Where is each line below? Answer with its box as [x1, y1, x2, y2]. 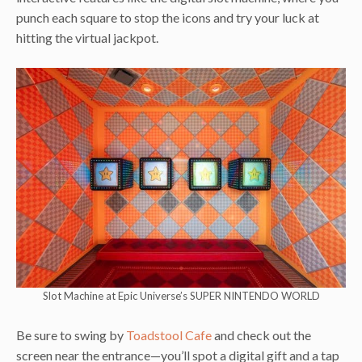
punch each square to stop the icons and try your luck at [16, 9, 319, 25]
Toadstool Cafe [126, 326, 212, 343]
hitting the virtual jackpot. [16, 29, 158, 45]
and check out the [212, 326, 311, 343]
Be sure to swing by [16, 326, 126, 343]
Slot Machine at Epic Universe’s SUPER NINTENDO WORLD [42, 289, 320, 303]
